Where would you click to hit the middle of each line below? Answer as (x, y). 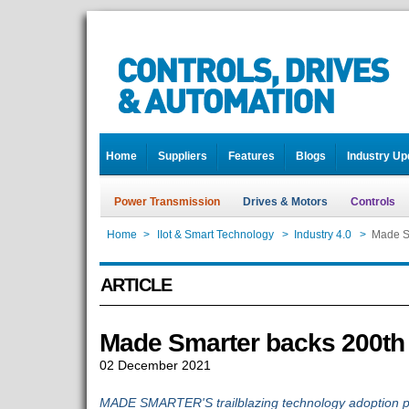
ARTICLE (136, 285)
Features (251, 156)
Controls (372, 202)
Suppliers (182, 156)
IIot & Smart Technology (215, 235)
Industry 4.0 (322, 235)
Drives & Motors (285, 202)
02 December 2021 (155, 365)
